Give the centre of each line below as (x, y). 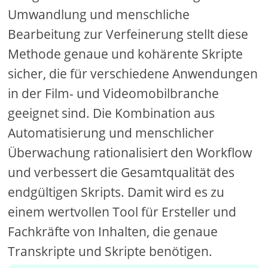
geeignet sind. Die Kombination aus (112, 113)
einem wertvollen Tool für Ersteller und (122, 212)
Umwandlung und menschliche (99, 14)
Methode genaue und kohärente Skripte (126, 54)
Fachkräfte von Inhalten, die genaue (113, 232)
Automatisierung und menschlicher (111, 133)
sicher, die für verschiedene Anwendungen (133, 74)
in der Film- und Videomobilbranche (114, 93)
